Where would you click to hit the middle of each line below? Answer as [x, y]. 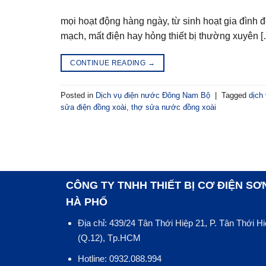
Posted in [78, 95]
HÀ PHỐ [86, 202]
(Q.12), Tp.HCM [110, 238]
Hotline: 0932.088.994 [120, 259]
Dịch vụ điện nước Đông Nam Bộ [153, 95]
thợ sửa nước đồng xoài [174, 107]
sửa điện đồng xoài [94, 107]
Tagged [235, 95]
